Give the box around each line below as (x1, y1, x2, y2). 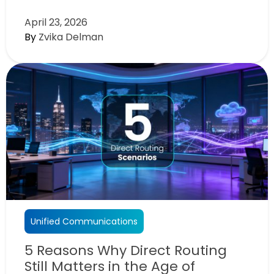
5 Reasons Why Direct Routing (24, 240, 227, 260)
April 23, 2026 (24, 15, 87, 29)
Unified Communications (31, 215, 138, 228)
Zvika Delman (39, 29, 103, 44)
